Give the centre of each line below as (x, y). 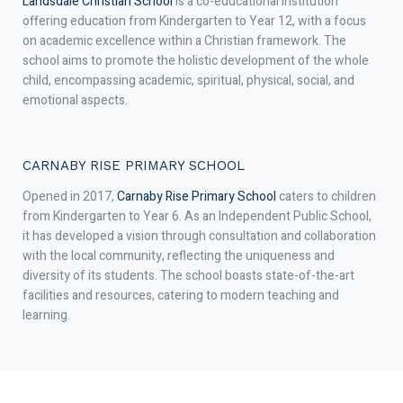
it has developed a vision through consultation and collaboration (199, 236)
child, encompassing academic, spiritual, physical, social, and (188, 81)
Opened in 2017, (70, 197)
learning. (46, 315)
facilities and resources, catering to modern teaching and (181, 296)
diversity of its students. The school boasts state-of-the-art (188, 276)
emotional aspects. (75, 100)
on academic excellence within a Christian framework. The (184, 41)
